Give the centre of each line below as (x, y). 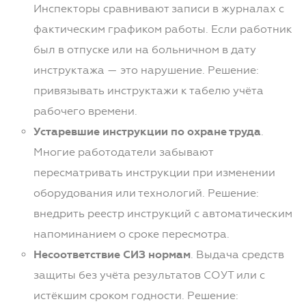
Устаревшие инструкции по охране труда (147, 132)
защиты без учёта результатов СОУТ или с (149, 275)
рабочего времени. (85, 111)
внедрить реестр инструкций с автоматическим (163, 214)
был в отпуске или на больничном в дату (144, 50)
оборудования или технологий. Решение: (146, 193)
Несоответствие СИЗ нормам (112, 255)
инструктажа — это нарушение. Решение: (146, 70)
